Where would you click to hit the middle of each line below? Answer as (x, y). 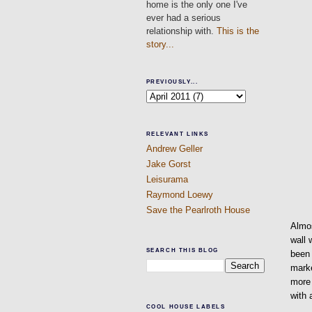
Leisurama (167, 180)
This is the (237, 31)
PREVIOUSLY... (172, 81)
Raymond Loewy (179, 195)
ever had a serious (183, 17)
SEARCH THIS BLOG (182, 250)
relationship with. (181, 31)
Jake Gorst (168, 164)
